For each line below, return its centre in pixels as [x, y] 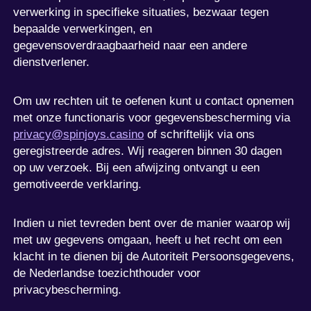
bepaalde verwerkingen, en [83, 28]
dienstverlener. [52, 62]
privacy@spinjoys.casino [79, 134]
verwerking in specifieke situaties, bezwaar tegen [141, 12]
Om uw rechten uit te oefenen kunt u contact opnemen [154, 101]
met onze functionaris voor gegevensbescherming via [152, 117]
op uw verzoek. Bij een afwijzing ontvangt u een [137, 167]
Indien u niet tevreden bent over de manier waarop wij [152, 223]
